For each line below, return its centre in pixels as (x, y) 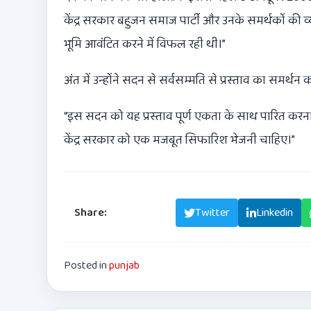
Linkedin (275, 213)
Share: (91, 213)
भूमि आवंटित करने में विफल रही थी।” (145, 45)
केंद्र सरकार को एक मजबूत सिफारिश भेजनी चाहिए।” (179, 141)
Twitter (212, 213)
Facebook (145, 213)
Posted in (86, 266)
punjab (124, 266)
